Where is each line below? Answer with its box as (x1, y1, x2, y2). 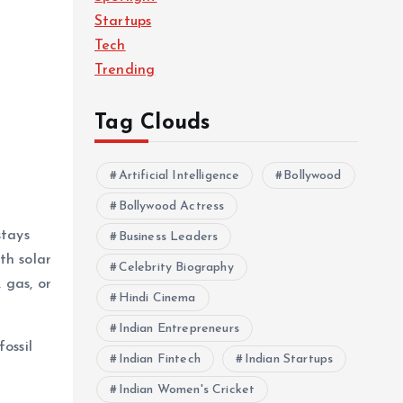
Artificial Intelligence (118, 169, 240, 183)
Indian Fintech (118, 353, 201, 366)
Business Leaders (118, 230, 219, 244)
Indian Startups (244, 353, 334, 366)
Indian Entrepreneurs (118, 322, 239, 336)
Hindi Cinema (118, 291, 196, 305)
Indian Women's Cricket (118, 383, 255, 397)
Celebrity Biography (118, 261, 234, 274)
